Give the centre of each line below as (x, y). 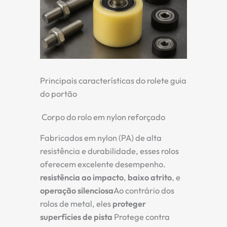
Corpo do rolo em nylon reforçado (103, 117)
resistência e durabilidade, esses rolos (109, 151)
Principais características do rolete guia (113, 81)
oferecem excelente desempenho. (103, 164)
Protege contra (141, 217)
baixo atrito (150, 178)
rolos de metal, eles (76, 204)
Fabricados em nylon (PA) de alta (101, 138)
